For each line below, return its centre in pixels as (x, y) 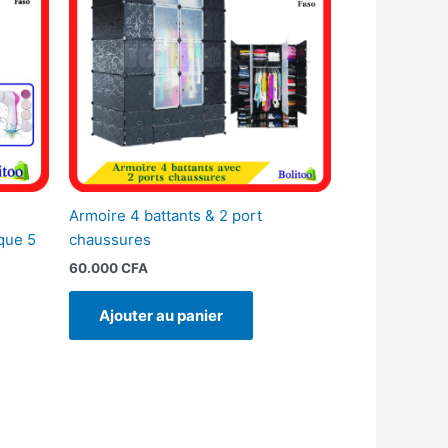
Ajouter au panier (160, 315)
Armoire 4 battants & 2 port (165, 216)
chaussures (109, 240)
